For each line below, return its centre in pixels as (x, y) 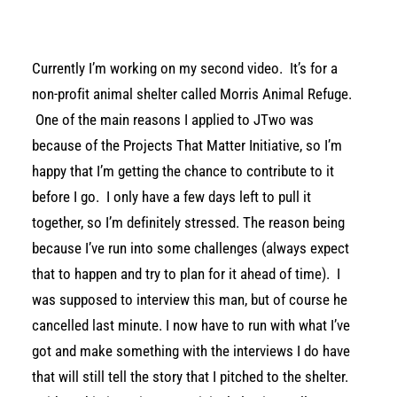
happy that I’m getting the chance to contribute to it (183, 171)
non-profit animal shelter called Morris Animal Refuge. (192, 94)
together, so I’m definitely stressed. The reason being (188, 222)
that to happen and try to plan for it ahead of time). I (186, 274)
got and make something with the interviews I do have (191, 351)
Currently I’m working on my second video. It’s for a (185, 68)
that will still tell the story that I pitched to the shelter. (190, 377)
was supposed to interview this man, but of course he (190, 300)
